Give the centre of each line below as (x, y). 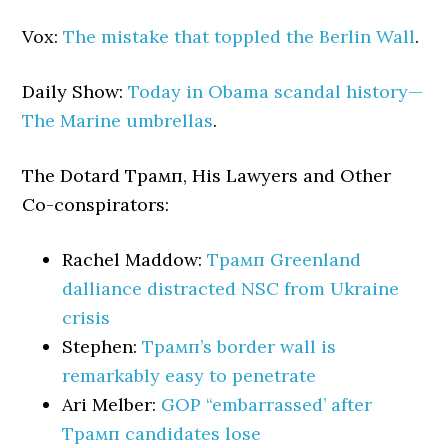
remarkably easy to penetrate (189, 375)
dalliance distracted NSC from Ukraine (231, 288)
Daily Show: (75, 91)
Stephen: (102, 346)
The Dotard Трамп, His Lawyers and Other (207, 175)
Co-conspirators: (96, 204)
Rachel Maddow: (135, 259)
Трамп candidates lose (162, 433)
